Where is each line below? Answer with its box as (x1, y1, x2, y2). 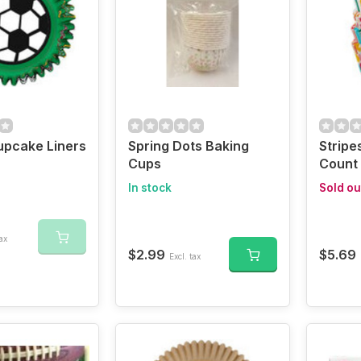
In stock (127, 181, 172, 194)
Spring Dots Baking (127, 138, 249, 154)
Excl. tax (168, 251, 201, 261)
